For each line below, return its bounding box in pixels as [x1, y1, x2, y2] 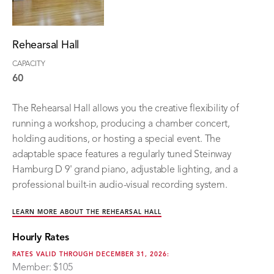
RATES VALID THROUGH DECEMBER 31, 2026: [12, 251, 169, 257]
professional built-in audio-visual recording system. [12, 180, 228, 190]
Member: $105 [12, 262, 73, 273]
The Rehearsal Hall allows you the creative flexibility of [12, 103, 239, 114]
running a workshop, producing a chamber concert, [12, 119, 230, 129]
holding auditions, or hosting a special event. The [12, 134, 221, 144]
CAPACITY [12, 60, 45, 68]
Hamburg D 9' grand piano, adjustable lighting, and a [12, 165, 238, 175]
